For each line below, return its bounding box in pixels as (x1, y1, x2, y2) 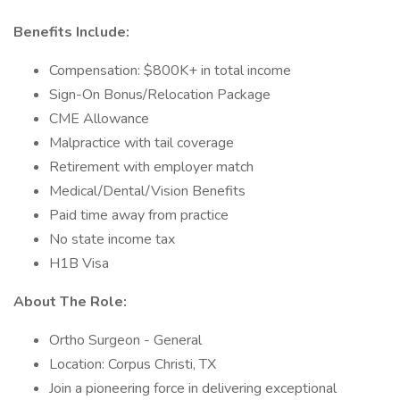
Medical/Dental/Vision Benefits (49, 181, 246, 201)
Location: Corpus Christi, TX (49, 354, 216, 374)
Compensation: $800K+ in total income (49, 61, 291, 80)
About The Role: (13, 292, 127, 312)
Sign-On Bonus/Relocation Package (49, 85, 271, 104)
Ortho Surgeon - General (49, 330, 202, 350)
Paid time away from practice (49, 205, 229, 225)
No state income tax (49, 229, 175, 249)
